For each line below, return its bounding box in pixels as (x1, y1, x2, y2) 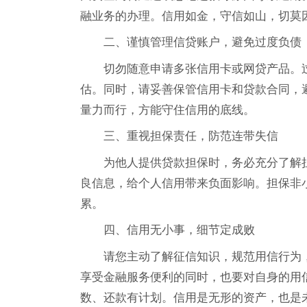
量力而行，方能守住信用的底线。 (80, 102, 255, 116)
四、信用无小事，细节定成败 (103, 223, 255, 236)
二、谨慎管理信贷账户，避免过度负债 (103, 35, 302, 49)
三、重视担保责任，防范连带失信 (103, 129, 278, 143)
